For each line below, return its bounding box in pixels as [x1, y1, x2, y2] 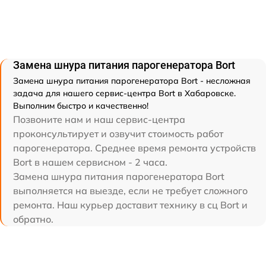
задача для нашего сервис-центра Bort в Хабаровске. [13, 87, 236, 99]
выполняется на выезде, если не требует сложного [13, 184, 248, 197]
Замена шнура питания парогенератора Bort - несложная [13, 75, 251, 86]
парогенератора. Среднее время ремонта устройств [13, 141, 256, 154]
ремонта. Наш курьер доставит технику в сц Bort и [13, 198, 248, 211]
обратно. [13, 213, 53, 225]
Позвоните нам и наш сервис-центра [13, 113, 185, 125]
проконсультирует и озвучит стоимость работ [13, 127, 223, 140]
